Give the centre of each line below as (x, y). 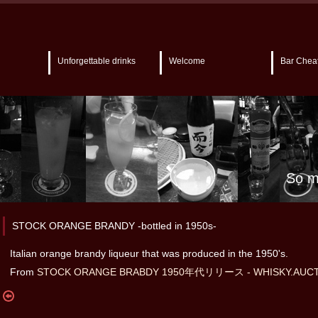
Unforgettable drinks (97, 61)
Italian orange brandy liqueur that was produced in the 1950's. (149, 253)
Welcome (187, 61)
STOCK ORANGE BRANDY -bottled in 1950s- (114, 226)
